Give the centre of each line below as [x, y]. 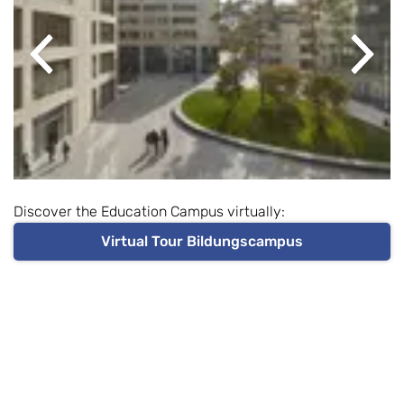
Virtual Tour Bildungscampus [202, 241]
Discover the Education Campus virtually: [149, 211]
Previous [69, 63]
